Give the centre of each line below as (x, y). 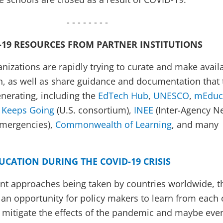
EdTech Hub (123, 96)
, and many (195, 125)
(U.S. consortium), (94, 110)
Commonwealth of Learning (113, 125)
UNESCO (171, 96)
